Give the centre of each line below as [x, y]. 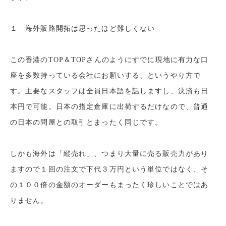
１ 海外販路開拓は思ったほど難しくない [83, 29]
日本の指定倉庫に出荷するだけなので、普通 [132, 107]
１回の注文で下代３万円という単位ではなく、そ [125, 169]
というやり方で [174, 76]
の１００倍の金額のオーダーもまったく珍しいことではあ [109, 185]
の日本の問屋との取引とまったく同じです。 [87, 123]
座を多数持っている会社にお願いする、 [79, 76]
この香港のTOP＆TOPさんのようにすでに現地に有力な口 [109, 60]
